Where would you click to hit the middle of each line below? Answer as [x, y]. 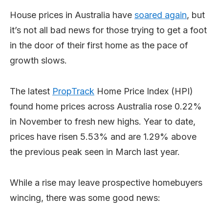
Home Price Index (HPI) [144, 91]
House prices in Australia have [72, 15]
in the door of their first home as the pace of [99, 45]
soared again [161, 15]
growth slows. [38, 60]
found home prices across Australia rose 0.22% [106, 106]
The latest [31, 91]
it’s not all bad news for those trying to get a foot [108, 30]
